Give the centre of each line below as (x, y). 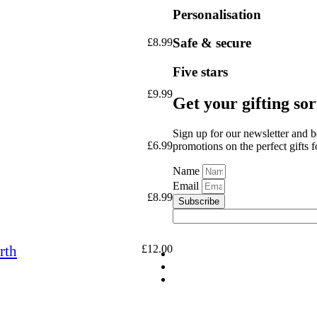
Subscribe (199, 201)
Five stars (200, 72)
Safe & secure (212, 43)
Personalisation (217, 14)
